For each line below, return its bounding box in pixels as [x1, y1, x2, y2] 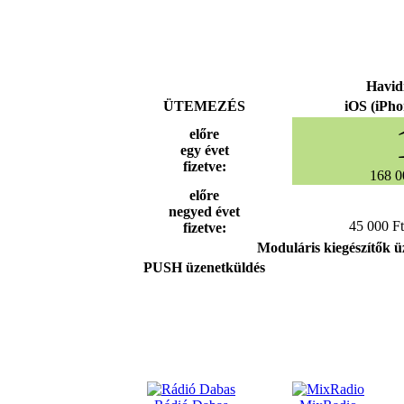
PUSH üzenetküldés [143, 259, 265, 275]
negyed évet [169, 203, 240, 219]
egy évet [179, 142, 229, 158]
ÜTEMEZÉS [163, 97, 245, 114]
